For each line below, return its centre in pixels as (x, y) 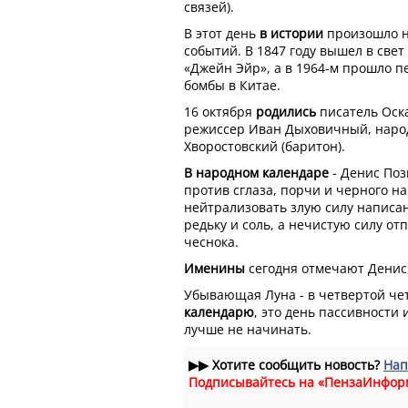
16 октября (220, 111)
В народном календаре (256, 172)
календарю (219, 311)
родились (286, 111)
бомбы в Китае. (232, 85)
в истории (291, 33)
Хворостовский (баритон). (265, 146)
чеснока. (211, 241)
